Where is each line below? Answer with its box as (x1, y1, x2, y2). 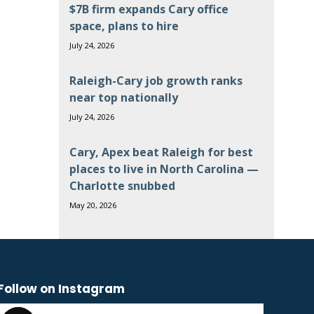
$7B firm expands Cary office (69, 1, 228, 17)
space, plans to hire (69, 18, 179, 34)
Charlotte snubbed (69, 178, 175, 193)
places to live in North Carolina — (69, 161, 259, 177)
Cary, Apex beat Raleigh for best (69, 144, 253, 160)
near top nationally (69, 90, 178, 105)
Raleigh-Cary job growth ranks (69, 73, 243, 88)
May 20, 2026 (69, 200, 116, 210)
